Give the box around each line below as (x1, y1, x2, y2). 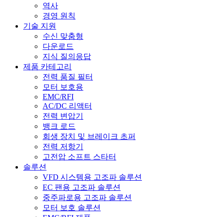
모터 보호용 (43, 83, 83, 92)
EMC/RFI (43, 93, 74, 101)
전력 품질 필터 (43, 73, 93, 81)
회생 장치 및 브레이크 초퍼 (43, 132, 136, 141)
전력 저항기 (43, 142, 83, 151)
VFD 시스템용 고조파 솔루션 (43, 173, 142, 182)
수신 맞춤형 (43, 32, 83, 41)
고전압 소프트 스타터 (43, 153, 116, 161)
